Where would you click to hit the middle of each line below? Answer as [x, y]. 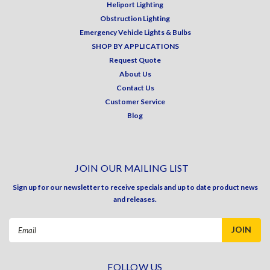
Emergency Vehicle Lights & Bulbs [135, 32]
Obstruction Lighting [135, 18]
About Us [135, 74]
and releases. [135, 199]
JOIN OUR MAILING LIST [132, 168]
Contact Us [135, 87]
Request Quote [135, 60]
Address [25, 237]
